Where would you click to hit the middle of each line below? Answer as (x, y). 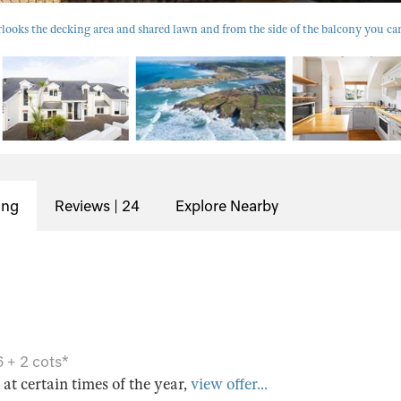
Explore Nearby (227, 206)
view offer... (229, 384)
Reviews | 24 (97, 206)
